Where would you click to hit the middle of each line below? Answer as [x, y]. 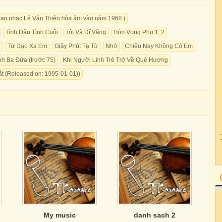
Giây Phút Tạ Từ [76, 46]
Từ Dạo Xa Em [27, 46]
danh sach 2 [155, 215]
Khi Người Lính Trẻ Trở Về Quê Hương [115, 60]
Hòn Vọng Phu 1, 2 [139, 32]
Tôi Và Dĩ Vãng [86, 32]
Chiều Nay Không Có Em [159, 46]
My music [59, 215]
